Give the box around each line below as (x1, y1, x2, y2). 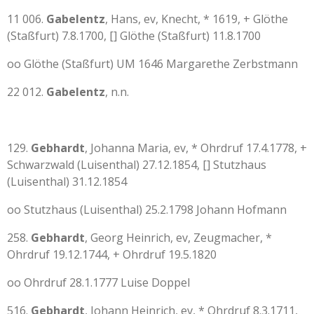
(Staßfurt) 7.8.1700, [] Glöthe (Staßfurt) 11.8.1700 (7, 28, 261, 43)
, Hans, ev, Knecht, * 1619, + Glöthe (105, 11, 288, 27)
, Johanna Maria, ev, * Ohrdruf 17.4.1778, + (85, 140, 307, 156)
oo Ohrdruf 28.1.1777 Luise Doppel (7, 275, 190, 290)
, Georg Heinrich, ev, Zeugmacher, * (85, 230, 272, 245)
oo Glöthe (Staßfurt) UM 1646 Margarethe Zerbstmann (7, 56, 298, 71)
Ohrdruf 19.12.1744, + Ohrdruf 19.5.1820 (7, 247, 217, 262)
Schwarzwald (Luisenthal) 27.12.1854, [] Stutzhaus (7, 157, 266, 172)
